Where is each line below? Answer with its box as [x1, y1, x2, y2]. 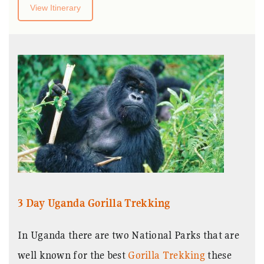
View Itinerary [30, 2, 81, 12]
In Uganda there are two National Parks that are [18, 227, 240, 242]
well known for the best [18, 247, 128, 262]
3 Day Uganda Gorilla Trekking [18, 196, 171, 210]
